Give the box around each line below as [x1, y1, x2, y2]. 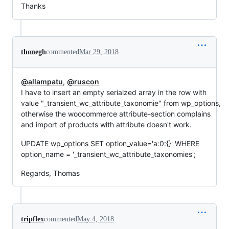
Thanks [21, 2, 45, 10]
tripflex [21, 215, 44, 223]
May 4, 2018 [77, 215, 114, 223]
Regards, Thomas [21, 169, 80, 177]
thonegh [21, 48, 46, 56]
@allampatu [21, 77, 63, 86]
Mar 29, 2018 [79, 48, 119, 56]
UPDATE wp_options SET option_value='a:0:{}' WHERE [21, 139, 199, 148]
